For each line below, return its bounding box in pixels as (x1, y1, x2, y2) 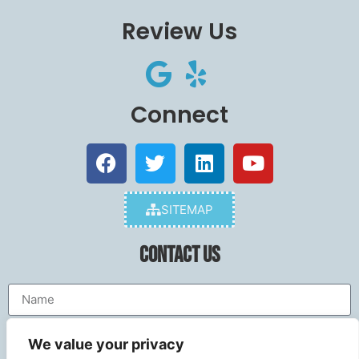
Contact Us (139, 241, 220, 268)
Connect (131, 99, 228, 131)
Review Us (122, 15, 237, 47)
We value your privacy (28, 335, 184, 353)
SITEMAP (160, 201, 214, 217)
